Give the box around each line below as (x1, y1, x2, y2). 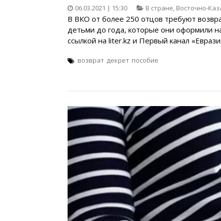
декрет (107, 56, 129, 65)
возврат (77, 56, 104, 65)
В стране (146, 3, 173, 13)
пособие (132, 56, 158, 65)
